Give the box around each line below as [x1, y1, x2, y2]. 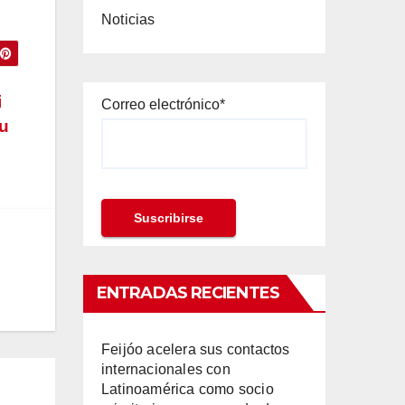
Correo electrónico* [101, 97, 225, 112]
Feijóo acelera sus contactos [101, 341, 290, 357]
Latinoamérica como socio [101, 381, 274, 397]
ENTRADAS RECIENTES [97, 282, 279, 303]
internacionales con [101, 361, 231, 377]
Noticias [101, 12, 155, 27]
